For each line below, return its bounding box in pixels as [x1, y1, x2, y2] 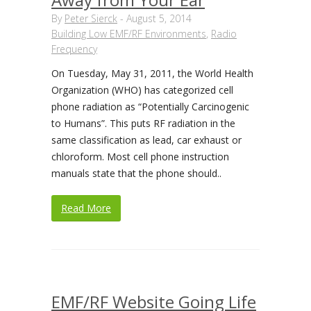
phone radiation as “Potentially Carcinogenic [51, 100, 249, 113]
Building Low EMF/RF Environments [51, 27, 206, 40]
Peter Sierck [65, 12, 117, 25]
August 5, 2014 [126, 12, 192, 25]
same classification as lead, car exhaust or [51, 133, 242, 146]
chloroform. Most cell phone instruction [51, 150, 229, 163]
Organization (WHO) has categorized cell [51, 83, 233, 96]
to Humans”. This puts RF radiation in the [51, 117, 235, 130]
